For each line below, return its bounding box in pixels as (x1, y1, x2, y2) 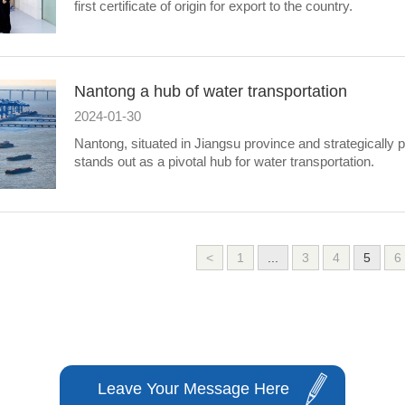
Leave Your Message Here (98, 380, 289, 398)
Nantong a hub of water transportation (74, 82, 347, 100)
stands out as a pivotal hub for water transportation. (74, 154, 374, 169)
